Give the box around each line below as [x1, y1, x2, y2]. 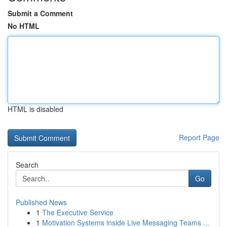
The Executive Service [42, 207, 113, 217]
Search [16, 160, 39, 170]
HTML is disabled [8, 104, 63, 114]
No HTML [8, 21, 40, 31]
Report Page [179, 132, 219, 142]
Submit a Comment [8, 8, 73, 18]
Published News [16, 197, 67, 207]
